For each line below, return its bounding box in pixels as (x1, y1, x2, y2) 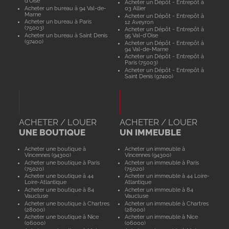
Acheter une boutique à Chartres (24, 200, 109, 207)
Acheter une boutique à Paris (24, 159, 100, 166)
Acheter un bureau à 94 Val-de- (24, 5, 106, 11)
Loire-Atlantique (24, 179, 66, 186)
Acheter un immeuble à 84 (125, 186, 194, 193)
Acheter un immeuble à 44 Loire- (125, 173, 210, 179)
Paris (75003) (125, 59, 158, 66)
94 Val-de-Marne (125, 45, 169, 52)
